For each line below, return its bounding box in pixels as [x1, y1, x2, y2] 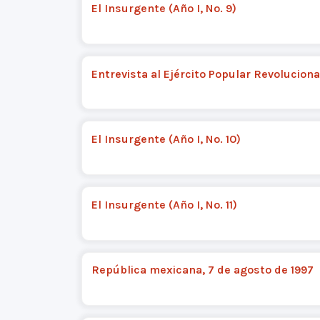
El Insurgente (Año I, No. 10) [91, 132, 241, 146]
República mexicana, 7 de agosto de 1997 [91, 263, 314, 277]
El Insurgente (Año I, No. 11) [91, 197, 237, 211]
